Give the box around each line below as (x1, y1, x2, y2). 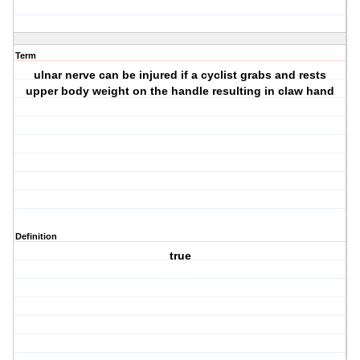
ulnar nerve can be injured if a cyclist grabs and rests (34, 68, 327, 82)
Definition (15, 231, 57, 242)
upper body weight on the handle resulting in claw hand (26, 84, 335, 98)
